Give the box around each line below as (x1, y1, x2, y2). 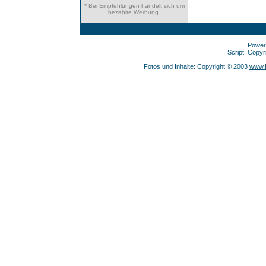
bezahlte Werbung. (108, 9, 160, 15)
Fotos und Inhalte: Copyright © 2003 (144, 63, 249, 70)
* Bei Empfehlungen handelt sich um (84, 2, 185, 9)
